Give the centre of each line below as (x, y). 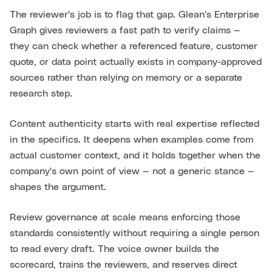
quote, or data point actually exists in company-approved (136, 62)
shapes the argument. (58, 187)
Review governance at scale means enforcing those (125, 218)
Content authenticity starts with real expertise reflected (134, 124)
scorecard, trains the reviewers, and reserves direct (124, 265)
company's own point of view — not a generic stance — (132, 172)
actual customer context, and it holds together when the (135, 156)
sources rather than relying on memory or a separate (126, 78)
